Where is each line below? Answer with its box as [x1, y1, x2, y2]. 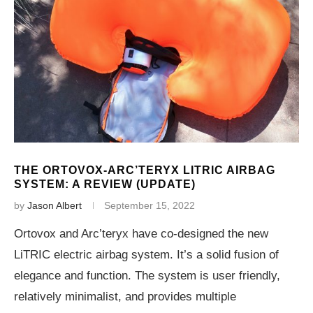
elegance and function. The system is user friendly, [14, 269, 280, 282]
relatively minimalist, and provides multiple [14, 290, 236, 303]
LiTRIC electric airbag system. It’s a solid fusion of [14, 248, 279, 261]
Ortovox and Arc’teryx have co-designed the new [14, 227, 268, 240]
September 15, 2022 [104, 200, 195, 211]
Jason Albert [27, 200, 82, 211]
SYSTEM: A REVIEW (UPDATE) [14, 178, 196, 190]
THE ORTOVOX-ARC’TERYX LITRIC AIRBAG [14, 164, 275, 176]
